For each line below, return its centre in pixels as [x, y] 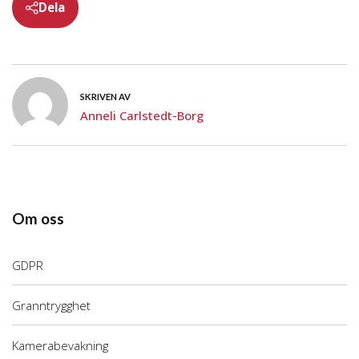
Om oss [38, 218]
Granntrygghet [51, 305]
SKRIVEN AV [105, 96]
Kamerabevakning [60, 345]
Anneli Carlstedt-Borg [142, 115]
